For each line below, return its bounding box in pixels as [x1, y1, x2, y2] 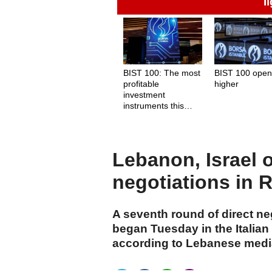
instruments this [123, 100, 184, 110]
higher [214, 78, 239, 89]
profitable [123, 78, 159, 89]
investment [123, 89, 165, 100]
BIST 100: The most [123, 67, 200, 78]
